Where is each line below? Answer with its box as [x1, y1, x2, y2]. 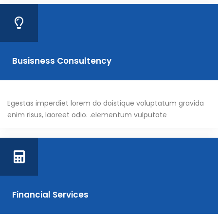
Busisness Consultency [12, 55, 111, 67]
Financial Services [12, 189, 89, 201]
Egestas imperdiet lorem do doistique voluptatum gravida [7, 98, 204, 109]
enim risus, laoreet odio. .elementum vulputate [7, 110, 167, 120]
